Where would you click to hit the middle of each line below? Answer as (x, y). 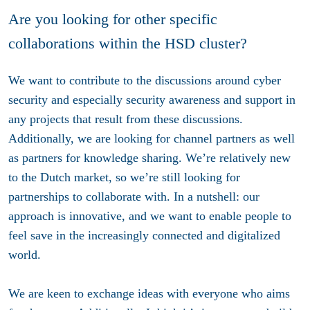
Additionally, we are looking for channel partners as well (152, 139)
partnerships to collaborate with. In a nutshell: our (134, 197)
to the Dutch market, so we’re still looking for (124, 177)
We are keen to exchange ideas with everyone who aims (149, 294)
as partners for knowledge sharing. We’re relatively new (149, 158)
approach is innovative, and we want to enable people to (150, 216)
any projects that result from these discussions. (126, 119)
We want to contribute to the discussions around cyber (145, 81)
